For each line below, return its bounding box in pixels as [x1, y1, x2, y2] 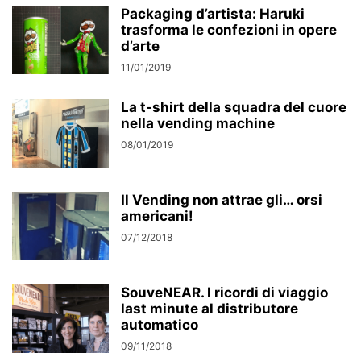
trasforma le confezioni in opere [121, 22, 337, 38]
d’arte [121, 38, 160, 54]
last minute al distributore [121, 301, 298, 317]
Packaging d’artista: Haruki [121, 6, 305, 22]
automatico [121, 317, 198, 333]
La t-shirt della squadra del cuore [121, 99, 346, 115]
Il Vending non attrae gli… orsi [121, 192, 322, 208]
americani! [121, 208, 193, 224]
